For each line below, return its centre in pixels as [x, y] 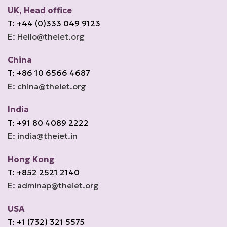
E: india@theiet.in [43, 136]
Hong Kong [31, 159]
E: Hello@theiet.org [46, 36]
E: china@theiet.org [47, 86]
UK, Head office [40, 10]
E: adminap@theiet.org [53, 185]
